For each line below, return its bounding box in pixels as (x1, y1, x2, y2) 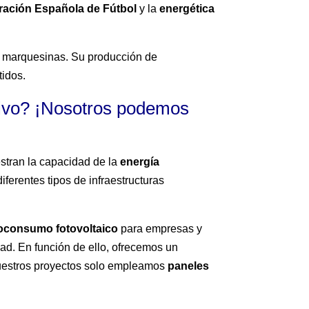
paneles (168, 260, 210, 272)
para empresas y (118, 223, 203, 235)
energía (120, 156, 160, 168)
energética (159, 3, 215, 15)
